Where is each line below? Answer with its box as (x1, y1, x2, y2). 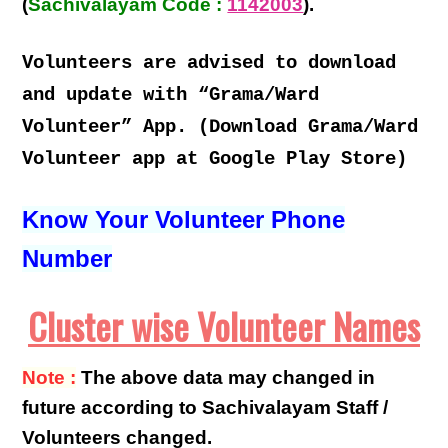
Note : (22, 367, 77, 389)
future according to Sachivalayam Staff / (22, 397, 389, 419)
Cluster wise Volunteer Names (28, 299, 420, 353)
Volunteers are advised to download (22, 52, 397, 75)
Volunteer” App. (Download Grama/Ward (22, 116, 419, 139)
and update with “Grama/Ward (22, 84, 320, 107)
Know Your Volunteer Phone (22, 206, 346, 234)
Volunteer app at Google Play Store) (22, 148, 408, 171)
